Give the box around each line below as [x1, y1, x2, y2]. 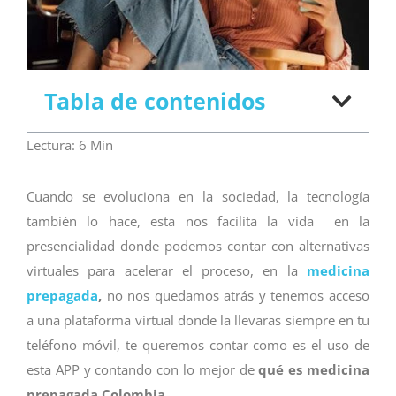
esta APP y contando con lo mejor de [27, 361, 259, 379]
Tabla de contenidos [44, 86, 265, 117]
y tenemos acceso [258, 286, 370, 305]
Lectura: [27, 136, 75, 155]
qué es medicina [258, 361, 370, 379]
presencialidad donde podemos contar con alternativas [27, 237, 369, 255]
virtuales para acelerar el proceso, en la [27, 262, 307, 280]
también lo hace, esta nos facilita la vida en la [27, 212, 369, 231]
